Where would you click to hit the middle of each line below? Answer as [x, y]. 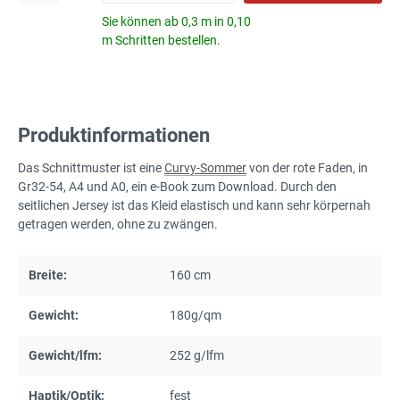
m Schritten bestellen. [161, 41]
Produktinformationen [114, 136]
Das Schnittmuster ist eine [91, 168]
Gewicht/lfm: [65, 356]
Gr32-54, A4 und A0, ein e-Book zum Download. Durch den [177, 187]
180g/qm [196, 316]
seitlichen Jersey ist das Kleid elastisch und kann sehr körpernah [194, 206]
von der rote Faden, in [307, 168]
